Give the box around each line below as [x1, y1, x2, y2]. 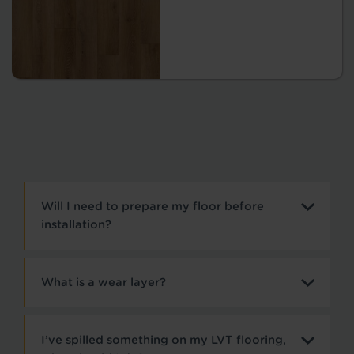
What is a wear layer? [41, 275, 166, 288]
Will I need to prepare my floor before [41, 199, 264, 213]
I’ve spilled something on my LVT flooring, [41, 333, 286, 346]
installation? [41, 217, 111, 231]
